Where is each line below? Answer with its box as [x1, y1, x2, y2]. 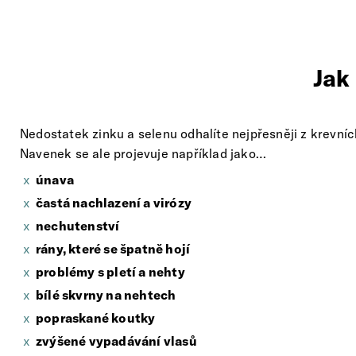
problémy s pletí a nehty [36, 264, 185, 281]
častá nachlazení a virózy [36, 195, 192, 211]
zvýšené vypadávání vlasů [36, 333, 197, 350]
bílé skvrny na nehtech [36, 287, 176, 304]
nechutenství [36, 218, 120, 234]
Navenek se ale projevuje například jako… [20, 145, 273, 162]
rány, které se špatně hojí [36, 241, 191, 257]
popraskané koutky [36, 310, 156, 327]
